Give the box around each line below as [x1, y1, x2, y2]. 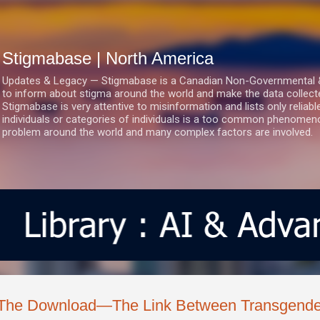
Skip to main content [111, 11, 209, 24]
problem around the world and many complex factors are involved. [2, 126, 313, 139]
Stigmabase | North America [2, 49, 214, 68]
